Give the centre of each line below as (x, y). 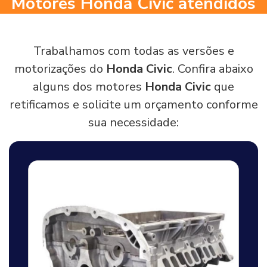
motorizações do (60, 69)
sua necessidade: (133, 122)
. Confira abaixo (212, 69)
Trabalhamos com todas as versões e (133, 51)
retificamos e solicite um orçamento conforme (133, 104)
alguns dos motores (89, 86)
